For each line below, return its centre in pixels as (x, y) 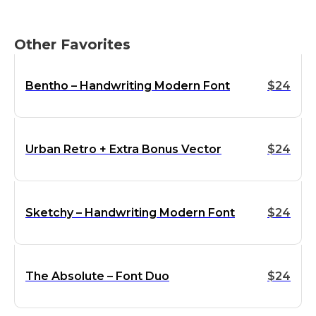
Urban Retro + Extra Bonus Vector (123, 149)
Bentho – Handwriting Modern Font (128, 85)
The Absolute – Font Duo (97, 276)
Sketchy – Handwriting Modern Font (130, 212)
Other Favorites (72, 44)
